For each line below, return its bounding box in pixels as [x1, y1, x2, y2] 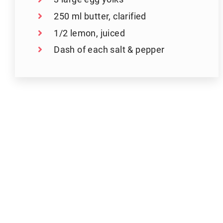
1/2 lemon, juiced [54, 26, 125, 39]
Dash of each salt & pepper [54, 43, 165, 56]
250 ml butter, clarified [54, 9, 146, 22]
